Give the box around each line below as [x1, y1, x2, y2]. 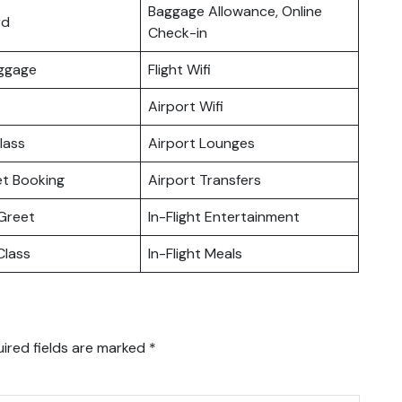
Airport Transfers [148, 170, 261, 189]
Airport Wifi [148, 96, 223, 116]
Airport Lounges [148, 133, 255, 153]
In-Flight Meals [148, 243, 242, 263]
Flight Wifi [148, 59, 211, 79]
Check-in [148, 22, 207, 42]
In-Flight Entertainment [148, 206, 300, 226]
